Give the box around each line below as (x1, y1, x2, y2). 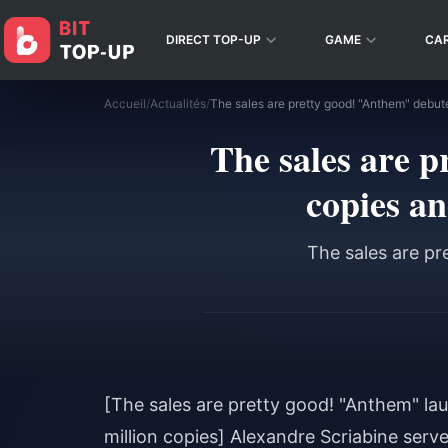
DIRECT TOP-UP (166, 32, 261, 47)
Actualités (150, 96, 206, 111)
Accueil (104, 96, 146, 111)
